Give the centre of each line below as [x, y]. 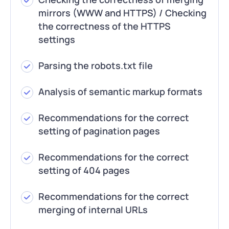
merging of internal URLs [93, 210]
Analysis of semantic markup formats [120, 91]
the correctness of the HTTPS [105, 26]
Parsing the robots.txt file [96, 65]
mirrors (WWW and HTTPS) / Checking [122, 13]
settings [57, 39]
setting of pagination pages [99, 131]
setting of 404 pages [84, 170]
